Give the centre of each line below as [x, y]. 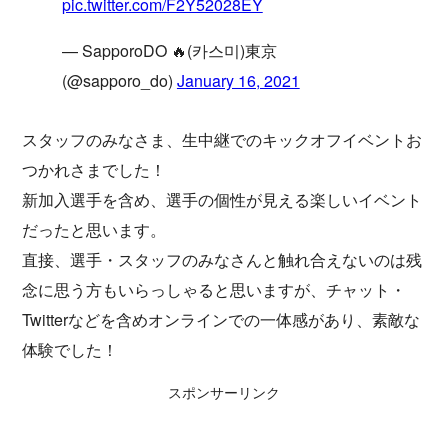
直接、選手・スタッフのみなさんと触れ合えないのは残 [222, 259]
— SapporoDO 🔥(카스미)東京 [169, 51]
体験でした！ [70, 349]
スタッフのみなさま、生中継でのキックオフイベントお [222, 139]
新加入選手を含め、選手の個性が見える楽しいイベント [222, 199]
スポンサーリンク [224, 392]
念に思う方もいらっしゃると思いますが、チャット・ [214, 289]
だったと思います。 [94, 229]
